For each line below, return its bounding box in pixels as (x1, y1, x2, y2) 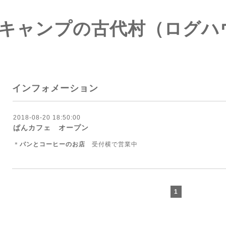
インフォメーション (12, 83, 98, 93)
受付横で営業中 (92, 141, 138, 148)
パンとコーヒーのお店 (20, 141, 92, 148)
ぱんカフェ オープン (13, 124, 89, 132)
